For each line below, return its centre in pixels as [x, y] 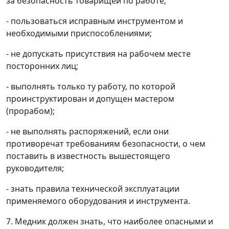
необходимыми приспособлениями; [79, 33]
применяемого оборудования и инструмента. [98, 201]
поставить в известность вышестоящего [88, 156]
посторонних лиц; [42, 66]
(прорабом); [30, 111]
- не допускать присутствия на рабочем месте [98, 54]
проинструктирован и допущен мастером [90, 99]
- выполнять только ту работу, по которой [91, 86]
